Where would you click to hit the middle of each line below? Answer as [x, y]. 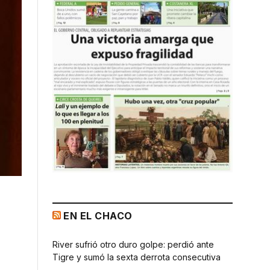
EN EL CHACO [98, 215]
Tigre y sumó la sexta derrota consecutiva [137, 257]
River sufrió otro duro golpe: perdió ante [133, 244]
